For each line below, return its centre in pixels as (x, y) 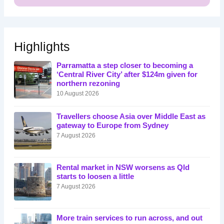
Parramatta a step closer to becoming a (124, 65)
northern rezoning (88, 83)
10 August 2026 (77, 93)
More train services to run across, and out (129, 218)
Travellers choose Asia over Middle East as (131, 116)
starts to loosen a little (95, 176)
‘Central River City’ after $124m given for (127, 74)
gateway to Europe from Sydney (112, 125)
